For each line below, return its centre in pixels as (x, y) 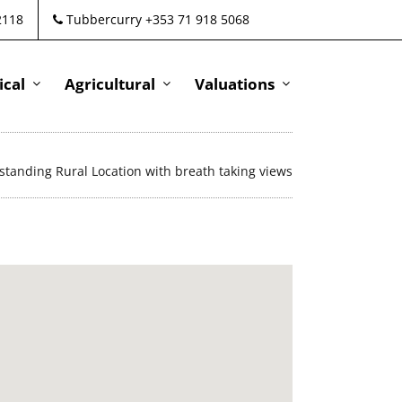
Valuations (235, 84)
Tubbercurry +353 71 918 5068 (156, 19)
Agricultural (110, 84)
